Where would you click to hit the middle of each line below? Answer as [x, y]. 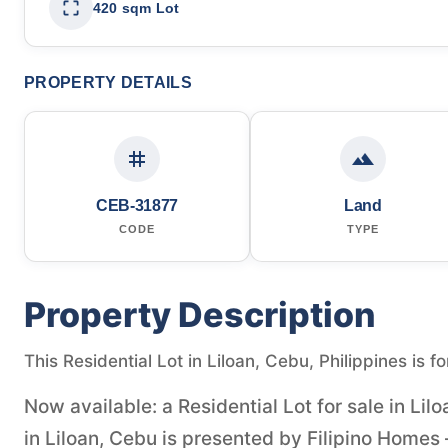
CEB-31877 [137, 205]
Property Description [200, 314]
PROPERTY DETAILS [108, 82]
